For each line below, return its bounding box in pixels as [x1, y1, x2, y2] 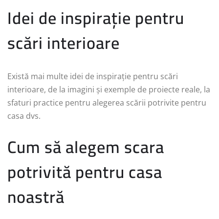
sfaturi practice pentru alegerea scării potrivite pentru [7, 97, 206, 109]
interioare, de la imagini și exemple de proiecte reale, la [7, 84, 210, 95]
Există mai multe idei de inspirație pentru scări [7, 71, 178, 82]
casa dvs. [7, 110, 41, 122]
